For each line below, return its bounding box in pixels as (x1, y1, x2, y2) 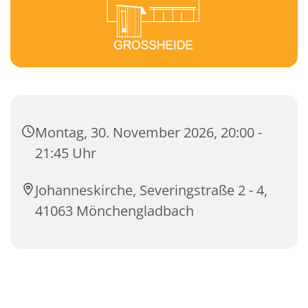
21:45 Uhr (35, 144, 96, 163)
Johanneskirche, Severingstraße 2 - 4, (35, 181, 267, 200)
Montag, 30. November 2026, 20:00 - (35, 123, 262, 142)
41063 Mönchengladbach (35, 201, 194, 221)
